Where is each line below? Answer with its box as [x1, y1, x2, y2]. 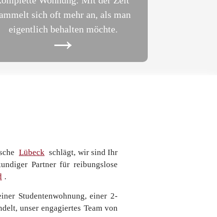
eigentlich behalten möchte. [8, 24, 118, 34]
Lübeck [19, 148, 45, 157]
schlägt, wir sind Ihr [47, 148, 118, 157]
